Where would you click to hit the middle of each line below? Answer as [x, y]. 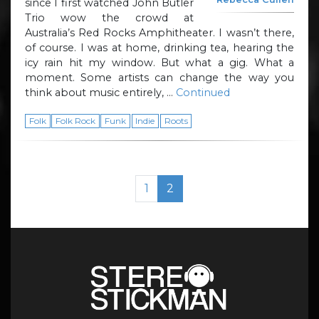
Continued [203, 92]
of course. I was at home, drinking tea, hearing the [159, 47]
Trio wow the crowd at [109, 17]
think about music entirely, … [100, 92]
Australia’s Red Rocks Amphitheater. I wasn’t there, [159, 32]
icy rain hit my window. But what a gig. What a [159, 62]
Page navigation [70, 182]
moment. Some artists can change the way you [159, 77]
